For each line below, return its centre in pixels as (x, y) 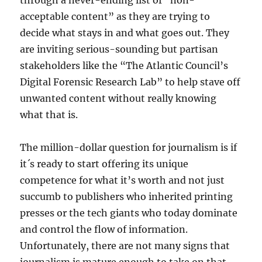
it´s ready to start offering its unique (104, 164)
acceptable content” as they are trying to (115, 16)
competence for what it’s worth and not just (123, 180)
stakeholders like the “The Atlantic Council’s (124, 65)
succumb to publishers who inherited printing (127, 196)
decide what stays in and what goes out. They (125, 33)
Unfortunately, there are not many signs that (125, 246)
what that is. (49, 115)
